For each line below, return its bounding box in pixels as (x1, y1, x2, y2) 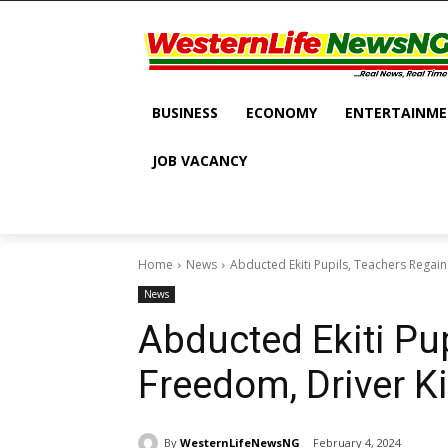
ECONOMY (246, 103, 317, 123)
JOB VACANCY (152, 151, 247, 171)
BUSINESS (152, 103, 218, 123)
